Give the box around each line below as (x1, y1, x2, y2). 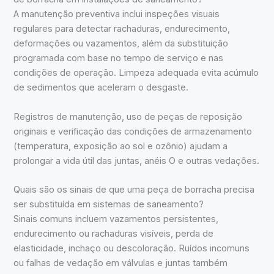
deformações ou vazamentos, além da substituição (13, 38, 229, 50)
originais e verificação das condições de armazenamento (13, 125, 253, 137)
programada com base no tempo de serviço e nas (13, 53, 224, 64)
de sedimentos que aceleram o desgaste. (13, 82, 189, 94)
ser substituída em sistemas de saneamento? (13, 198, 204, 210)
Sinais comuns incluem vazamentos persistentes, (13, 213, 219, 224)
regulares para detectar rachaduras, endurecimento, (13, 23, 231, 35)
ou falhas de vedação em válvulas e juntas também (13, 257, 228, 268)
